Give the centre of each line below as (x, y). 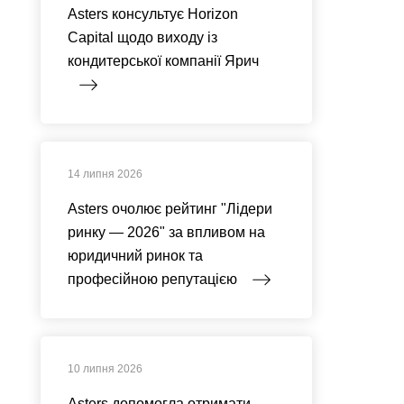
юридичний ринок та (135, 256)
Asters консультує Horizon (152, 14)
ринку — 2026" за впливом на (166, 232)
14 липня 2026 (105, 174)
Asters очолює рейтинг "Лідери (170, 209)
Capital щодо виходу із (142, 37)
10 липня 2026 (105, 369)
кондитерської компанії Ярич (163, 61)
